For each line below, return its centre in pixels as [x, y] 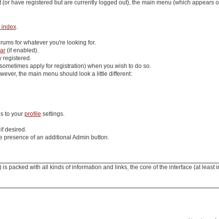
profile [33, 114]
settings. [53, 114]
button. [99, 138]
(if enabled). [22, 51]
